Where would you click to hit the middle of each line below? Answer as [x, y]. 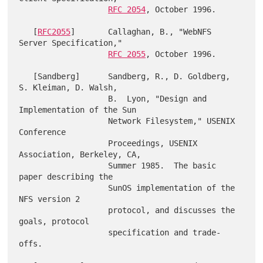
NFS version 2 [50, 199]
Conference [43, 132]
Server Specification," [71, 43]
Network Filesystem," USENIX [64, 121]
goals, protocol [54, 222]
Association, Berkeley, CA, [80, 155]
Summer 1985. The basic [64, 166]
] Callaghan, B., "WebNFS [141, 32]
